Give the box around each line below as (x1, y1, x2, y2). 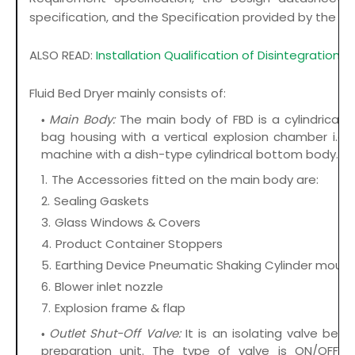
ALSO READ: (29, 47, 96, 64)
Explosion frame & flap (55, 300, 185, 317)
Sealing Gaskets (54, 193, 149, 210)
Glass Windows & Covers (55, 214, 200, 231)
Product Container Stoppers (55, 235, 223, 253)
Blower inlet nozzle (55, 278, 163, 296)
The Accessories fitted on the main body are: (52, 171, 319, 189)
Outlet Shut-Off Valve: (49, 325, 181, 342)
